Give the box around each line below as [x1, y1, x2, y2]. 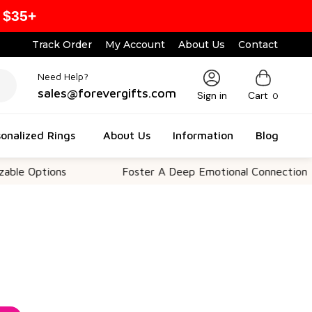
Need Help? [37, 70, 88, 82]
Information [173, 128, 233, 141]
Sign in [196, 89, 227, 102]
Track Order [32, 38, 93, 51]
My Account [105, 38, 166, 51]
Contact [238, 38, 279, 51]
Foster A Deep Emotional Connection [75, 165, 260, 178]
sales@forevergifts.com [37, 85, 176, 100]
